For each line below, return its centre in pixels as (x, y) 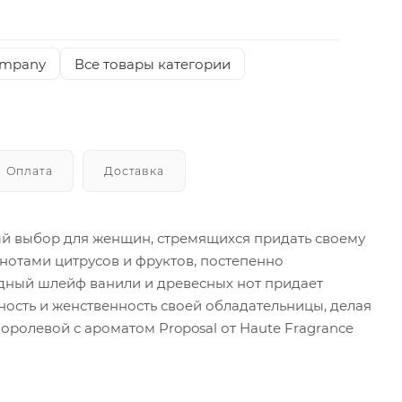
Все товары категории (152, 64)
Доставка (134, 170)
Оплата (29, 170)
